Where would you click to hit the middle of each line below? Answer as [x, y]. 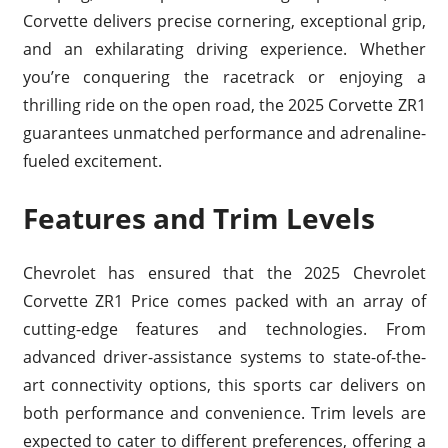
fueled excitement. [92, 161]
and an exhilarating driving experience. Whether [224, 49]
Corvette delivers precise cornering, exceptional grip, [224, 21]
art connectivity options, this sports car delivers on [224, 385]
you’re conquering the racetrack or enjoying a [224, 77]
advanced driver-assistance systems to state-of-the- [224, 357]
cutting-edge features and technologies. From [224, 329]
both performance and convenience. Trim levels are [224, 413]
